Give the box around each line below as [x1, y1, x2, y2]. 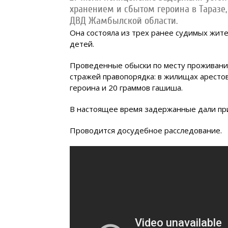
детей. [70, 38, 94, 49]
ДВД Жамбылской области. [70, 15, 178, 26]
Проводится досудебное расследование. [70, 125, 222, 135]
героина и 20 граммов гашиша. [70, 82, 183, 93]
